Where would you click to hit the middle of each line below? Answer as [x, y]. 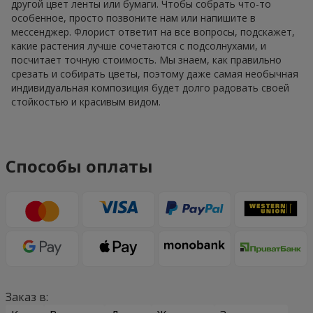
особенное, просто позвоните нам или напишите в [133, 18]
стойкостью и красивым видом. [86, 102]
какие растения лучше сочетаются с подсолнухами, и [139, 46]
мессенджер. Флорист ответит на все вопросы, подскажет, [153, 32]
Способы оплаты [79, 166]
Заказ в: [27, 297]
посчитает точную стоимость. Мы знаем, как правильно [146, 60]
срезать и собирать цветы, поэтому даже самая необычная [155, 74]
